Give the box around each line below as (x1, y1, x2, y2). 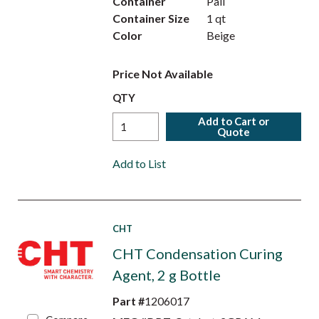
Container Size (112, 11, 189, 25)
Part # (112, 294, 145, 308)
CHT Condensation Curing (112, 245, 283, 262)
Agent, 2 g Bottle (112, 266, 221, 283)
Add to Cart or (198, 115, 270, 127)
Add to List (112, 157, 166, 170)
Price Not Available (112, 67, 213, 80)
